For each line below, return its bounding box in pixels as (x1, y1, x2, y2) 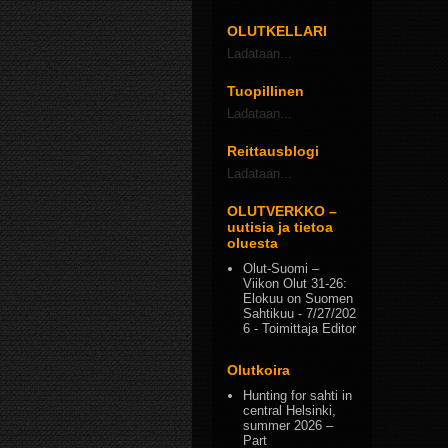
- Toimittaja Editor (250, 321, 357, 337)
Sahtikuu (243, 306, 295, 322)
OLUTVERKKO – (227, 203, 337, 219)
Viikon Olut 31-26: (243, 276, 348, 292)
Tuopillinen (227, 83, 304, 99)
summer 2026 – (243, 417, 334, 433)
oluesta (227, 235, 278, 251)
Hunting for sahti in (243, 387, 353, 403)
